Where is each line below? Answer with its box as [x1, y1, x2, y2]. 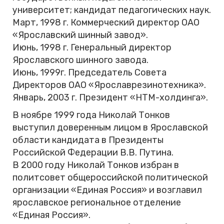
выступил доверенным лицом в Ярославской [12, 122, 208, 133]
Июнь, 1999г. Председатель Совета [12, 67, 166, 78]
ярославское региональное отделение [12, 197, 181, 208]
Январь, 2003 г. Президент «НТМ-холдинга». [12, 92, 208, 103]
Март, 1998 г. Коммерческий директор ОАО [12, 17, 199, 28]
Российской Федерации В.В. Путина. [12, 147, 173, 158]
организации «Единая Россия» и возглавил [12, 184, 202, 196]
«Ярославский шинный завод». [12, 29, 148, 41]
